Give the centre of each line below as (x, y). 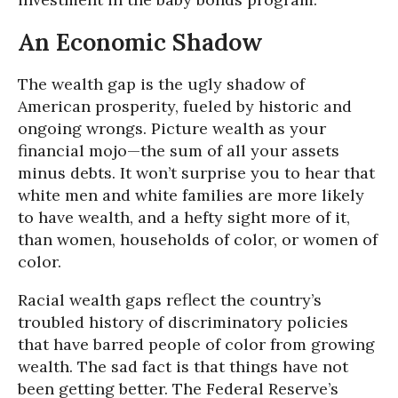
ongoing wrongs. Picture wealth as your (172, 128)
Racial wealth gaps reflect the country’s (170, 299)
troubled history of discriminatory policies (183, 322)
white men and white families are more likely (191, 195)
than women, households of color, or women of (198, 239)
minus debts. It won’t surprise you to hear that (196, 172)
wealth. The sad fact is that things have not (183, 366)
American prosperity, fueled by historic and (185, 106)
